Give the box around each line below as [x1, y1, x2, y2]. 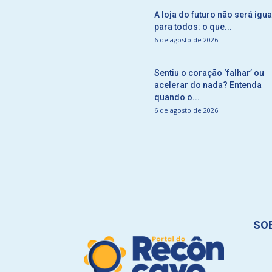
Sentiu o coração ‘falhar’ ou [154, 68, 264, 78]
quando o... [154, 92, 200, 102]
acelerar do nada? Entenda [154, 80, 262, 90]
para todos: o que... [154, 22, 232, 32]
